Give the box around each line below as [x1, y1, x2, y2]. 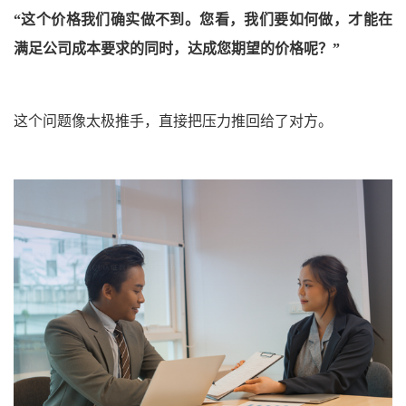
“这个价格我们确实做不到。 [14, 11, 200, 27]
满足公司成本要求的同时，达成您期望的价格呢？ [14, 40, 333, 56]
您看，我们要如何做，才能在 [199, 11, 393, 27]
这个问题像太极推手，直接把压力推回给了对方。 [14, 112, 333, 129]
